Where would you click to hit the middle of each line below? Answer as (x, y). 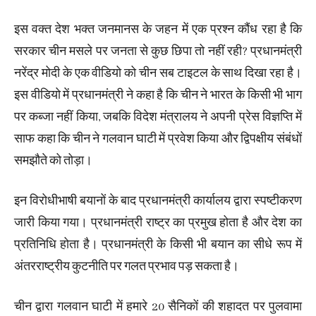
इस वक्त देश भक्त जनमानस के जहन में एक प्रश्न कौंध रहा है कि (158, 30)
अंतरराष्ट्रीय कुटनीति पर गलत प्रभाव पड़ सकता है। (127, 267)
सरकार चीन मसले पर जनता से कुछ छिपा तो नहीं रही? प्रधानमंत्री (158, 52)
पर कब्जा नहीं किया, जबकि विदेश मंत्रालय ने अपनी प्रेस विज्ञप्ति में (158, 118)
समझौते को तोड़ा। (53, 162)
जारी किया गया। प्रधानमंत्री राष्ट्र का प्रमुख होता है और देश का (158, 224)
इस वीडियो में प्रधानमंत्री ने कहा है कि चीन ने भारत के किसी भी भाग (158, 96)
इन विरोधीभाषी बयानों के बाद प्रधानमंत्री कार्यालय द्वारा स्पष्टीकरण (158, 202)
